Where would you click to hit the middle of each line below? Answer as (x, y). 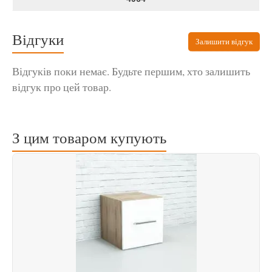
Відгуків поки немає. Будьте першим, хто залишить (131, 71)
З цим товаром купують (89, 138)
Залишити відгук (224, 41)
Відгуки (38, 39)
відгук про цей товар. (62, 87)
